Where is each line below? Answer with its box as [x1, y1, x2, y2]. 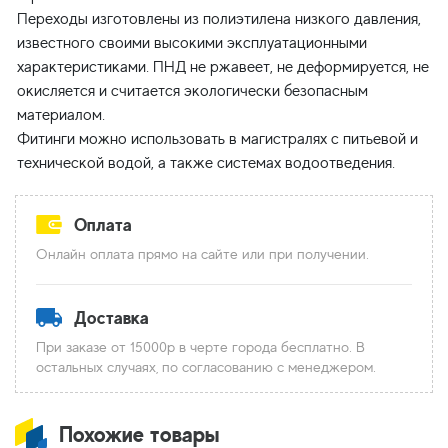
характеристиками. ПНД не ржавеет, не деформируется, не [17, 58, 429, 76]
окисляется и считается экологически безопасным [17, 82, 368, 100]
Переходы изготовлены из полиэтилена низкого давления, [17, 10, 421, 28]
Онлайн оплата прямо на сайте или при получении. [36, 245, 369, 262]
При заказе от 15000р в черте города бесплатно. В [36, 338, 365, 355]
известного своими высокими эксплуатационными [17, 34, 367, 52]
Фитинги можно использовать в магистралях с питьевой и [17, 130, 418, 148]
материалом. [17, 106, 105, 124]
